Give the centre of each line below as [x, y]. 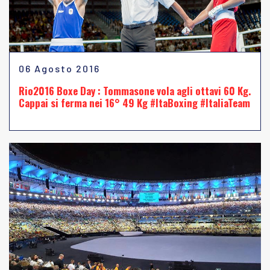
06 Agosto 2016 [59, 68]
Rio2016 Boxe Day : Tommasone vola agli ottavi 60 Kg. [135, 91]
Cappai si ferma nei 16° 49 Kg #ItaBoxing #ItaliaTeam [134, 103]
